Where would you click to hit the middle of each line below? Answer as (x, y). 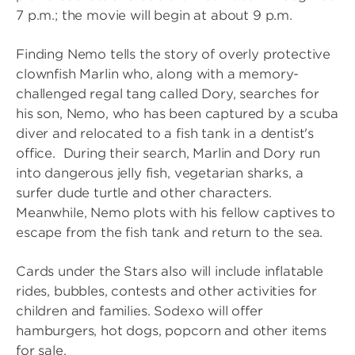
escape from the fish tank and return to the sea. (170, 233)
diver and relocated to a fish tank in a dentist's (165, 134)
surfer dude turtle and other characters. (144, 193)
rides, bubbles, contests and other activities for (167, 291)
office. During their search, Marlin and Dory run (168, 153)
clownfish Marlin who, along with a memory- (158, 74)
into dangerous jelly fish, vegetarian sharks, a (160, 173)
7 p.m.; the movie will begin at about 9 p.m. (154, 15)
